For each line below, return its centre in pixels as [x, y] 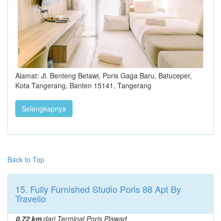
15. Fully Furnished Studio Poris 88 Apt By [98, 189]
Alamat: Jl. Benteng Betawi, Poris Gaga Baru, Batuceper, [104, 76]
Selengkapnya [44, 109]
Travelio [31, 199]
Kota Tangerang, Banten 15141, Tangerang [83, 86]
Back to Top [26, 160]
